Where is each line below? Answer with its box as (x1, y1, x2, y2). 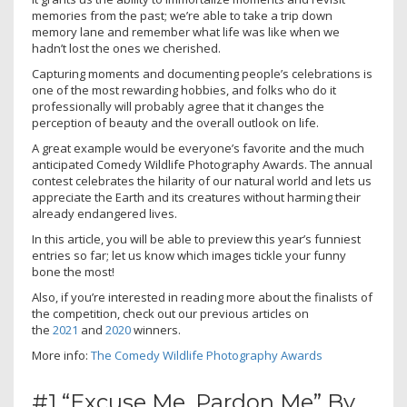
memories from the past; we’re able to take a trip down (32, 7, 333, 24)
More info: (32, 347, 91, 363)
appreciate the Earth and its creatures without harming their (32, 189, 361, 205)
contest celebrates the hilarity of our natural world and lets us (32, 173, 372, 189)
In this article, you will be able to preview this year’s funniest (32, 231, 361, 247)
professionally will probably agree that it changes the (32, 98, 324, 114)
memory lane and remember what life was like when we (32, 24, 340, 40)
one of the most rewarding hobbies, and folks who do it (32, 82, 336, 98)
